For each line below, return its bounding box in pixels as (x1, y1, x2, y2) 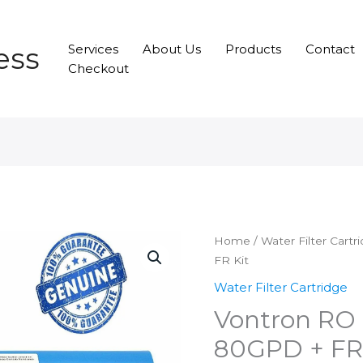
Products (225, 41, 281, 57)
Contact (305, 41, 355, 57)
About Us (143, 41, 201, 57)
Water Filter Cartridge (214, 279, 348, 295)
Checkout (68, 60, 129, 76)
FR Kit (214, 254, 249, 267)
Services (68, 41, 118, 57)
